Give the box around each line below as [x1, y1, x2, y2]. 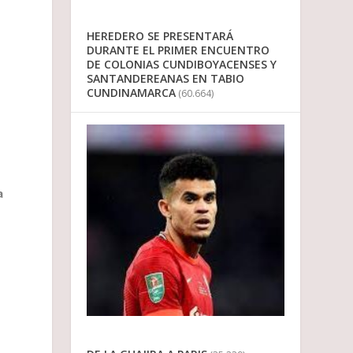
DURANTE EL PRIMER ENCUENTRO [87, 43, 270, 58]
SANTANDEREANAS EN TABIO [87, 71, 245, 87]
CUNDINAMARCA [87, 85, 176, 101]
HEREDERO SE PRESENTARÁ [87, 28, 234, 44]
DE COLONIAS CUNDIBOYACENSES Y [87, 57, 277, 72]
